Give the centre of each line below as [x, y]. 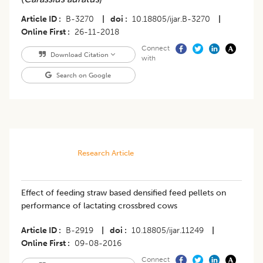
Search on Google [83, 75]
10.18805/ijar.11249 [168, 231]
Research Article [105, 153]
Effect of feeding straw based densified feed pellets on [124, 193]
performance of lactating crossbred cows [99, 206]
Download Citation [79, 55]
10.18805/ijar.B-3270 [171, 19]
